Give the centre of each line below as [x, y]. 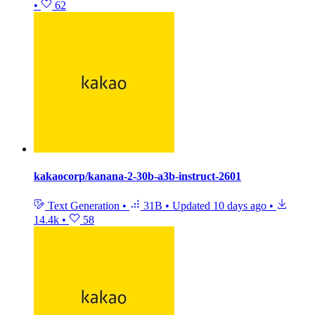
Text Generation [84, 205]
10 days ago [240, 205]
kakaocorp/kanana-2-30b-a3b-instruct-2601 [137, 176]
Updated [193, 205]
